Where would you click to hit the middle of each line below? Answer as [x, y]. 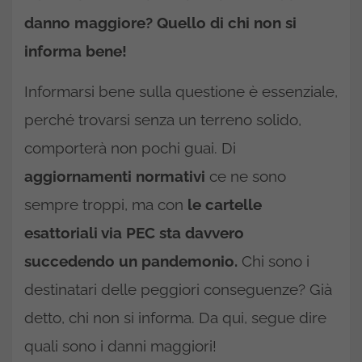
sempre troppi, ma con [106, 204]
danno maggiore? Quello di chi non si [160, 23]
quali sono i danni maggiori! [120, 346]
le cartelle [225, 204]
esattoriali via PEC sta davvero [134, 233]
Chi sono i [274, 261]
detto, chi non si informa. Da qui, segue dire [175, 318]
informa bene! [76, 51]
